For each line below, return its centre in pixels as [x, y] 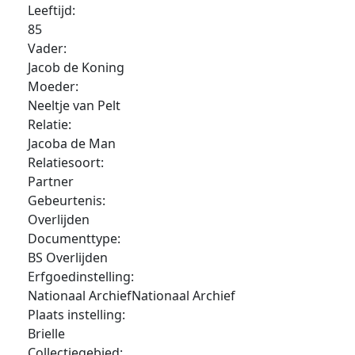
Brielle [46, 334]
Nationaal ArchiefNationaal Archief [132, 296]
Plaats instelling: [76, 315]
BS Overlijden [68, 258]
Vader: [47, 48]
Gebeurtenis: [67, 200]
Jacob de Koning [76, 67]
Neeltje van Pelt [74, 105]
